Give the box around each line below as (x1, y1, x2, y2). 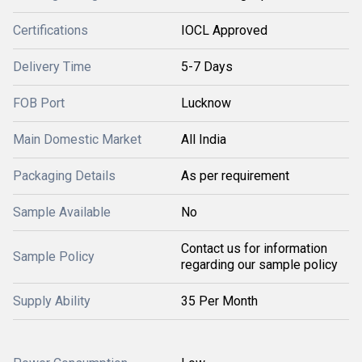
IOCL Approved (181, 23, 267, 38)
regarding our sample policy (181, 257, 338, 272)
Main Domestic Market (13, 132, 141, 147)
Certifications (13, 23, 88, 38)
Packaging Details (13, 168, 116, 183)
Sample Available (13, 204, 111, 220)
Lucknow (181, 95, 231, 111)
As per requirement (181, 168, 289, 183)
